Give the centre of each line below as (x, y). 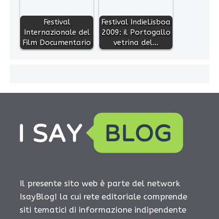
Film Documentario (57, 43)
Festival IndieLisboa (136, 22)
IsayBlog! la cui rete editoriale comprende (103, 197)
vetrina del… (136, 43)
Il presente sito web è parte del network (100, 184)
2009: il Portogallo (136, 33)
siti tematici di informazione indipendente (103, 210)
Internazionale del (57, 33)
